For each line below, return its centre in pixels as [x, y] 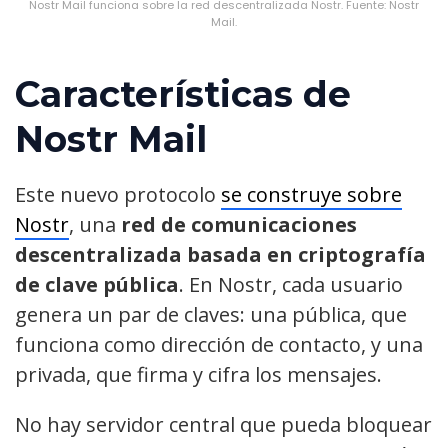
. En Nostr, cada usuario [291, 285]
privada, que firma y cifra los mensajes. [198, 375]
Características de [183, 94]
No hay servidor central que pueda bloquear [223, 425]
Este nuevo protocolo [118, 195]
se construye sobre [311, 195]
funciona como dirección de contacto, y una [219, 345]
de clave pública [97, 285]
